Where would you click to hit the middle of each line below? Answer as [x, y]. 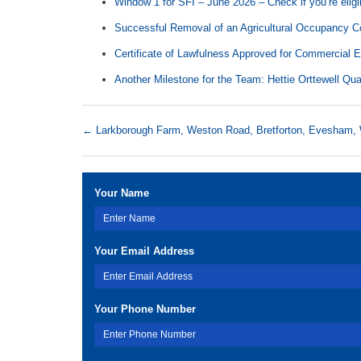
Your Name [122, 193]
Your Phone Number [145, 309]
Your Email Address [144, 251]
